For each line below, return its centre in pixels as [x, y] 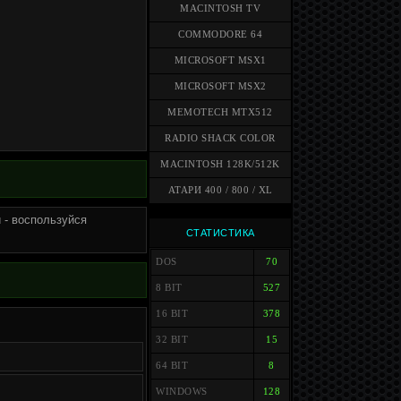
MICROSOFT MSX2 [220, 86]
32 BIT [172, 340]
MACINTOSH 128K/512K [220, 164]
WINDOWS [182, 392]
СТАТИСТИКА [220, 233]
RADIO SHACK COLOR [220, 138]
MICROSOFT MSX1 [220, 60]
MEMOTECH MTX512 [220, 112]
